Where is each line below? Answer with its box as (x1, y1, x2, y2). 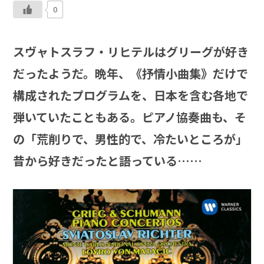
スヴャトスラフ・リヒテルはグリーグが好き (13, 43, 249, 61)
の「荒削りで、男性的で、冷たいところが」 (13, 130, 248, 148)
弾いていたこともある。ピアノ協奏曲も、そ (13, 108, 247, 126)
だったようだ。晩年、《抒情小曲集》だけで (13, 65, 249, 82)
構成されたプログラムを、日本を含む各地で (13, 87, 249, 104)
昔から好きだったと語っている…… (13, 152, 203, 170)
